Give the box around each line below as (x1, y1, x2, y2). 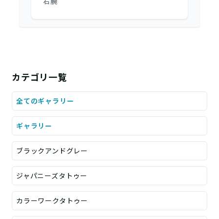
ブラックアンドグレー (16, 146, 88, 156)
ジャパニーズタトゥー (16, 171, 88, 181)
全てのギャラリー (16, 96, 74, 106)
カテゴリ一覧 (12, 70, 67, 84)
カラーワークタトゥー (16, 196, 88, 206)
